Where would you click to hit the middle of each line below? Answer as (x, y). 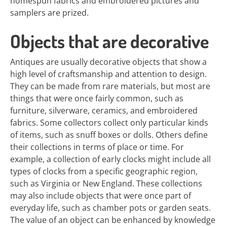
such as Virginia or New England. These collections (106, 183)
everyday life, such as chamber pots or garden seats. (110, 208)
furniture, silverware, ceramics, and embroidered (104, 110)
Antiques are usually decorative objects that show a (108, 62)
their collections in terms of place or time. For (97, 147)
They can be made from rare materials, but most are (110, 86)
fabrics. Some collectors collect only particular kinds (109, 123)
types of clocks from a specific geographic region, (104, 171)
